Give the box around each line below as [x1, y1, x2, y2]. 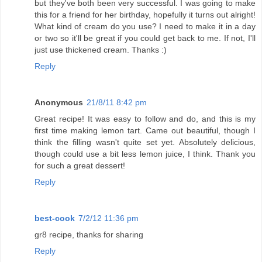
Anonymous [35, 98, 83, 108]
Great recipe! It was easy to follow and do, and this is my [35, 114, 256, 124]
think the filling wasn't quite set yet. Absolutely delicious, [35, 137, 256, 147]
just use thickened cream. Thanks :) [35, 45, 167, 55]
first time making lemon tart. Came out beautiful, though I [35, 126, 256, 136]
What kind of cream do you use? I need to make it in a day [35, 22, 256, 32]
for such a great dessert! [35, 161, 125, 171]
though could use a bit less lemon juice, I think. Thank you [35, 149, 256, 159]
